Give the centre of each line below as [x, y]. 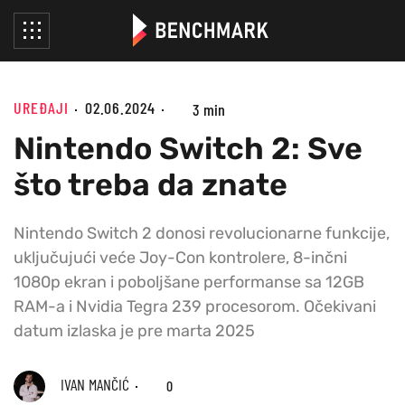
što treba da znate [151, 184]
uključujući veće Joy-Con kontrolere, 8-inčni [180, 257]
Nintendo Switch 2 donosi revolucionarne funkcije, [202, 233]
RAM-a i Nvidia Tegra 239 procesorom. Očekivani [195, 306]
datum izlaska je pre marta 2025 [134, 330]
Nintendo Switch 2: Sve [188, 148]
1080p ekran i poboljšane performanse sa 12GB [189, 282]
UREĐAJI [41, 108]
